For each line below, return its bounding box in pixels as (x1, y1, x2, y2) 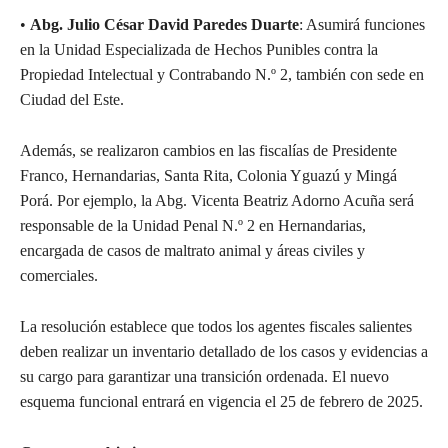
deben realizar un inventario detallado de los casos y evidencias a (20, 342, 428, 360)
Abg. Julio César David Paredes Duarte (30, 15, 299, 33)
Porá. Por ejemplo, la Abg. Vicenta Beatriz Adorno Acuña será (20, 191, 414, 209)
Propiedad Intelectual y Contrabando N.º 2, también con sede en (20, 65, 424, 83)
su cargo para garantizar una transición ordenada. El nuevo (20, 367, 389, 385)
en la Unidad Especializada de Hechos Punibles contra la (20, 40, 378, 58)
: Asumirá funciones (299, 15, 425, 33)
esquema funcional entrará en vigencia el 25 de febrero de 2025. (20, 392, 423, 410)
